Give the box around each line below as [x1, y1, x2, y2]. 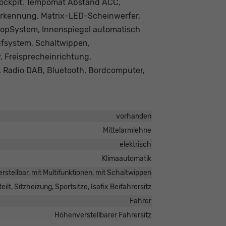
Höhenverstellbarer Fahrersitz [54, 211, 151, 220]
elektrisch [119, 140, 151, 149]
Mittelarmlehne [102, 126, 151, 135]
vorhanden [116, 112, 151, 121]
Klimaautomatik [101, 154, 151, 163]
